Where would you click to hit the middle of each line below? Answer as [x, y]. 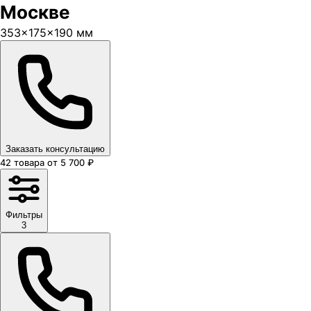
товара [29, 162]
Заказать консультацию [55, 149]
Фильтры [24, 215]
